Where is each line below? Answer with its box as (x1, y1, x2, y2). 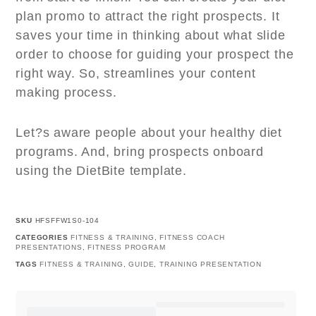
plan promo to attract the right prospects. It (16, 9, 280, 24)
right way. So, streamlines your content (16, 66, 256, 81)
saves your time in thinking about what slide (16, 28, 286, 43)
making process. (16, 85, 117, 100)
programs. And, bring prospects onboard (16, 145, 264, 159)
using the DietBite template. (16, 164, 187, 178)
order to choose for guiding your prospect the (16, 47, 294, 62)
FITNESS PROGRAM (87, 243, 166, 252)
